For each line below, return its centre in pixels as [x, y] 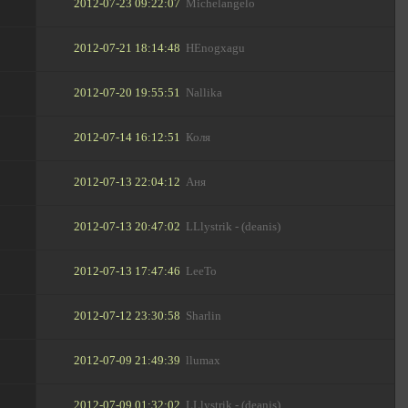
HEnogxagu [216, 49]
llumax [204, 361]
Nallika [204, 93]
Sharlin [204, 316]
